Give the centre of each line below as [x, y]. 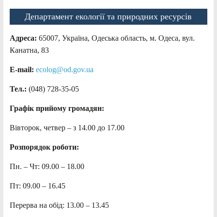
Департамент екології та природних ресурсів [108, 16]
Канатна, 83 [29, 50]
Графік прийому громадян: [57, 108]
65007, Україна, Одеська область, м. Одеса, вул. [116, 38]
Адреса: [24, 38]
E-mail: [23, 69]
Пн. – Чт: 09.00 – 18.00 [47, 166]
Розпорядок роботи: [44, 147]
